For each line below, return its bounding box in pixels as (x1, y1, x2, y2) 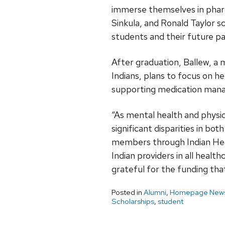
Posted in (111, 187, 144, 198)
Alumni (144, 187, 166, 198)
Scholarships (111, 196, 154, 207)
